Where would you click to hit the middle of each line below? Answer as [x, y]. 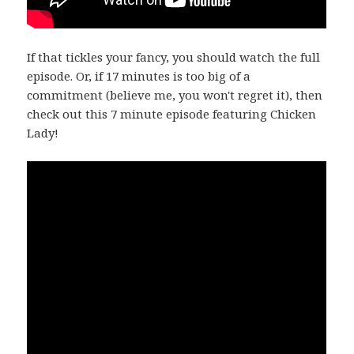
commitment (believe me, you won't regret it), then [175, 94]
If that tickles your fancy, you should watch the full [174, 56]
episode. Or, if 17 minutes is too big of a [139, 75]
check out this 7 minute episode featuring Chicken [172, 113]
